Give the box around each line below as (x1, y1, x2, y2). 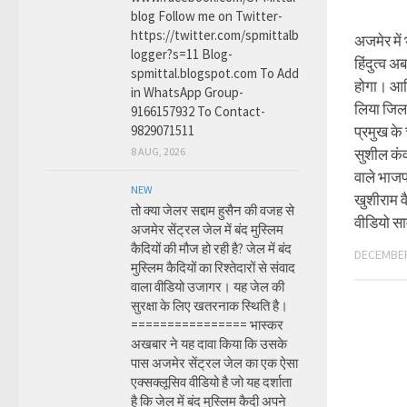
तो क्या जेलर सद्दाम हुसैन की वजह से (131, 202, 294, 219)
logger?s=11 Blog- (131, 45, 233, 63)
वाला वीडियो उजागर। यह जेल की (131, 278, 284, 295)
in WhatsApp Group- (131, 84, 243, 101)
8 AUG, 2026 (131, 144, 185, 158)
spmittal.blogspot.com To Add (131, 65, 299, 82)
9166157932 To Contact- (131, 103, 265, 120)
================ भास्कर (131, 316, 283, 333)
